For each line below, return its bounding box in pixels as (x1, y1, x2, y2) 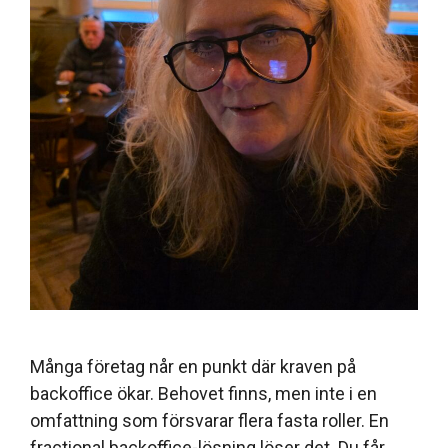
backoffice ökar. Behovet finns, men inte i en (30, 382, 377, 404)
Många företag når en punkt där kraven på (30, 355, 356, 377)
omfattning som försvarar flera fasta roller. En (30, 409, 389, 431)
